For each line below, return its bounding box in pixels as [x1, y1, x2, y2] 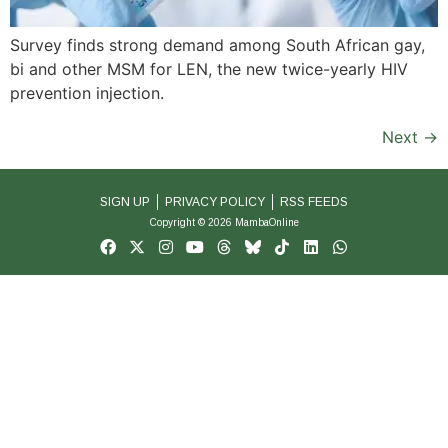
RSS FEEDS [280, 194, 348, 209]
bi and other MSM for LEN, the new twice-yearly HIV [10, 58, 408, 79]
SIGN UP [100, 194, 150, 209]
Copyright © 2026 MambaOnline [149, 216, 299, 228]
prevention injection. [10, 82, 164, 103]
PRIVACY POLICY [165, 194, 265, 209]
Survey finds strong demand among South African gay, [10, 34, 425, 55]
